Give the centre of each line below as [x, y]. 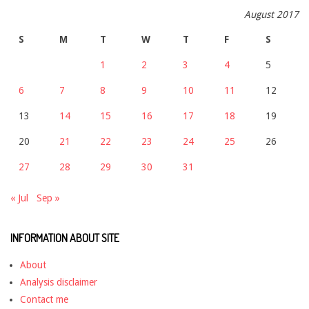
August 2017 [271, 14]
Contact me [44, 299]
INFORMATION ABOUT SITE [65, 238]
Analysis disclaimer [59, 282]
